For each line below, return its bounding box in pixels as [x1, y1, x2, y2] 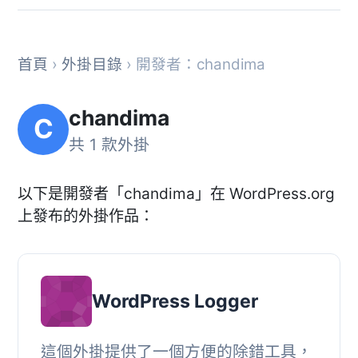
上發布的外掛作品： [18, 206, 154, 225]
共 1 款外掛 [69, 134, 149, 154]
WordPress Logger [91, 290, 258, 313]
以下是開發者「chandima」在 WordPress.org [18, 184, 335, 203]
